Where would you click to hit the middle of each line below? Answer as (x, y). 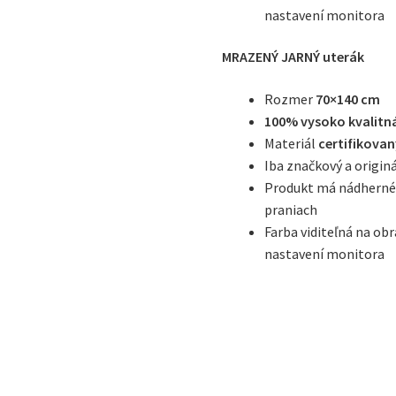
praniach (291, 209)
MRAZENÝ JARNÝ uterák (293, 57)
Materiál (292, 143)
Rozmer (290, 99)
